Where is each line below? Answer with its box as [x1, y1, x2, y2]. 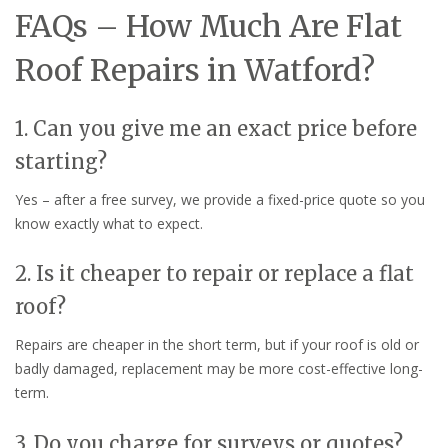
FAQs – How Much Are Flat [15, 6, 402, 45]
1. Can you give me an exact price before [15, 115, 417, 141]
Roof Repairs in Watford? [15, 50, 375, 89]
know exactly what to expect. [15, 213, 203, 233]
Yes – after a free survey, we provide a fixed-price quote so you [15, 189, 425, 209]
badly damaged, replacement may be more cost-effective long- [15, 359, 423, 379]
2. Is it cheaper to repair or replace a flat [15, 261, 414, 287]
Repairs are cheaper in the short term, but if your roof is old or [15, 335, 419, 355]
